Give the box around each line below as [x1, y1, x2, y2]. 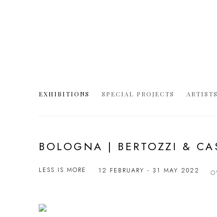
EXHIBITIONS [39, 89, 90, 98]
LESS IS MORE [39, 165, 86, 174]
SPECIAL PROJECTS [102, 89, 174, 98]
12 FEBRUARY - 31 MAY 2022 [98, 166, 200, 175]
